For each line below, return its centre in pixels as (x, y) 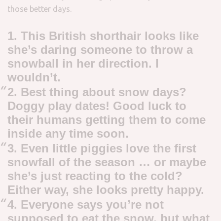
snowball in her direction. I (83, 63)
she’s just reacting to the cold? (95, 176)
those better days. (39, 9)
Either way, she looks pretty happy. (106, 189)
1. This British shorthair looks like (103, 36)
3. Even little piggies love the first (102, 148)
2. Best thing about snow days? (97, 92)
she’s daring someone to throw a (100, 49)
